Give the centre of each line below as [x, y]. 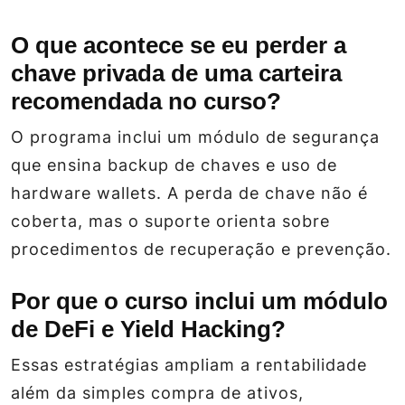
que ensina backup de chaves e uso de [174, 165]
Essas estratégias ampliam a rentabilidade [189, 365]
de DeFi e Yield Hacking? [148, 330]
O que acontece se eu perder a [179, 46]
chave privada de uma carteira [176, 74]
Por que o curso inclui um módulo [199, 301]
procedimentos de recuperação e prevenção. [201, 250]
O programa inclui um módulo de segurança [195, 137]
